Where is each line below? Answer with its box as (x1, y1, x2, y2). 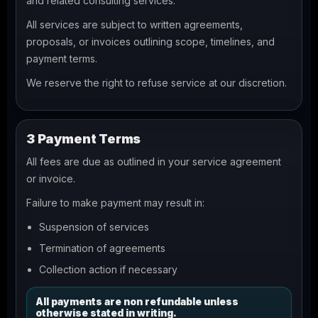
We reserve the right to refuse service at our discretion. (26, 77, 287, 89)
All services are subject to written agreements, (26, 18, 243, 31)
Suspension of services (39, 221, 149, 233)
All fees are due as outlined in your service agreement (26, 155, 281, 168)
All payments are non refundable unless (35, 296, 238, 307)
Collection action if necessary (39, 263, 177, 275)
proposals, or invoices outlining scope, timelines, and (26, 35, 275, 48)
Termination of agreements (39, 242, 165, 254)
